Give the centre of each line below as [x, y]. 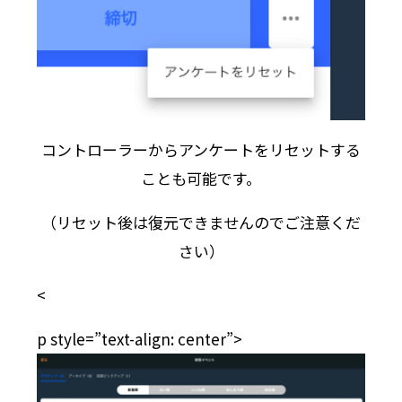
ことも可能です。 [201, 178]
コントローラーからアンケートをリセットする [201, 149]
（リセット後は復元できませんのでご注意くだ [201, 222]
